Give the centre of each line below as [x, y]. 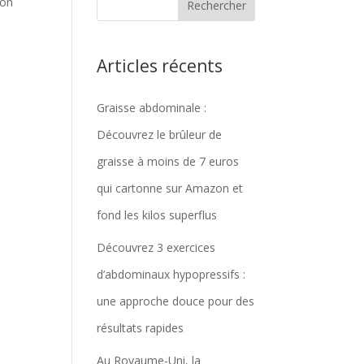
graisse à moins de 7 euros [168, 161]
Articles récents [160, 66]
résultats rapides [141, 328]
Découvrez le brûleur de [160, 134]
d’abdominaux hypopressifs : [171, 274]
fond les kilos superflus [157, 215]
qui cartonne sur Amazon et [170, 188]
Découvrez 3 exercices [156, 247]
